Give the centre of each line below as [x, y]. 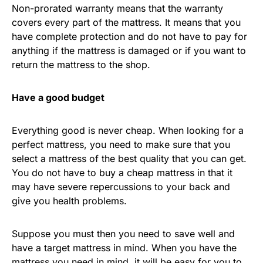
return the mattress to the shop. [81, 65]
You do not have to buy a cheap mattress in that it [122, 173]
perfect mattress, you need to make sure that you [121, 144]
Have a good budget [58, 97]
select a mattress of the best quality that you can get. [129, 159]
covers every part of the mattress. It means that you [126, 22]
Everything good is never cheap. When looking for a [128, 130]
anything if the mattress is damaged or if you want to [129, 50]
